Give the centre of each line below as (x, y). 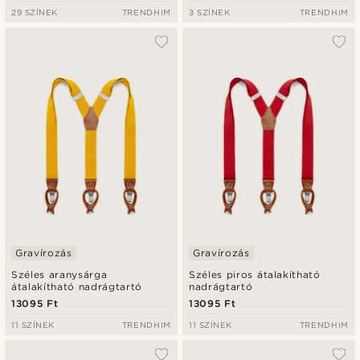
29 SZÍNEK (35, 12)
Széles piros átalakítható (255, 274)
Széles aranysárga (59, 274)
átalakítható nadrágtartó (77, 286)
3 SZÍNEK (210, 12)
